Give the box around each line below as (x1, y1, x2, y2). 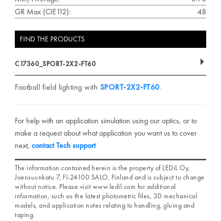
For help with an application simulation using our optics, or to (15, 115, 197, 126)
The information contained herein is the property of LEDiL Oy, (15, 163, 190, 172)
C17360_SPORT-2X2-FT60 (15, 59, 96, 68)
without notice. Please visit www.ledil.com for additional (15, 182, 176, 191)
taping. (15, 210, 35, 219)
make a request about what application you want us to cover (15, 127, 197, 138)
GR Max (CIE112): (15, 6, 71, 17)
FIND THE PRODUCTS (20, 34, 85, 44)
